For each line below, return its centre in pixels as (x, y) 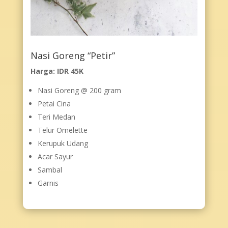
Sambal (50, 169)
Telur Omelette (62, 130)
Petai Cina (54, 103)
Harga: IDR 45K (57, 71)
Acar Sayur (55, 156)
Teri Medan (56, 117)
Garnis (48, 183)
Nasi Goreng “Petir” (73, 55)
